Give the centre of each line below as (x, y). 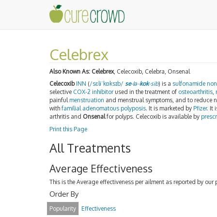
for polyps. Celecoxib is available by (153, 116)
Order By (64, 194)
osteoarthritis (195, 92)
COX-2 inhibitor (93, 92)
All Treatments (90, 147)
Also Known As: (70, 71)
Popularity (63, 209)
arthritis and (66, 116)
